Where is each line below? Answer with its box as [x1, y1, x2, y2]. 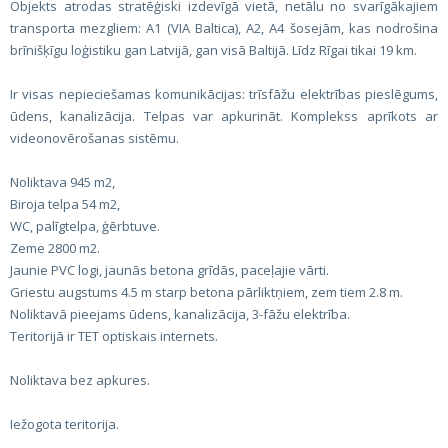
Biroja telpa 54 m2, [10, 195, 120, 213]
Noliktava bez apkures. [10, 371, 150, 389]
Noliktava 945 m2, [10, 173, 115, 191]
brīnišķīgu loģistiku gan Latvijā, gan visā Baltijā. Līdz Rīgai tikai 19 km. [10, 41, 417, 59]
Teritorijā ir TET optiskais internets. [10, 327, 218, 345]
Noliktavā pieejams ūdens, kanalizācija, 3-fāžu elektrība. [10, 305, 350, 323]
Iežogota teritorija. [10, 415, 119, 433]
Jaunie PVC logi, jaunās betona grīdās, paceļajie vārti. [10, 261, 329, 279]
